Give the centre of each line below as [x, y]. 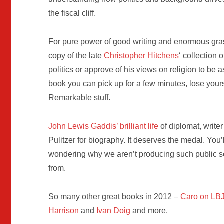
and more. [149, 210]
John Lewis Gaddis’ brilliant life [104, 126]
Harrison [64, 210]
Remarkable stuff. [80, 98]
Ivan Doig [114, 210]
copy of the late [76, 56]
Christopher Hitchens [142, 56]
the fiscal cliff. [72, 13]
